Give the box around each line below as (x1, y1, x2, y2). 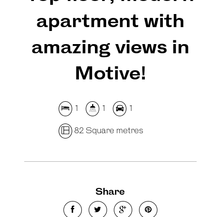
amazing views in (31, 38, 189, 59)
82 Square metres (72, 126, 144, 136)
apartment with (36, 12, 185, 32)
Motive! (74, 64, 146, 85)
